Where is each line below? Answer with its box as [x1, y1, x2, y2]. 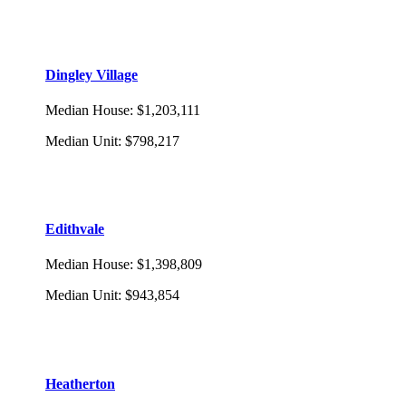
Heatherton [45, 375, 115, 391]
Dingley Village [45, 66, 138, 82]
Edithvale [45, 221, 104, 237]
